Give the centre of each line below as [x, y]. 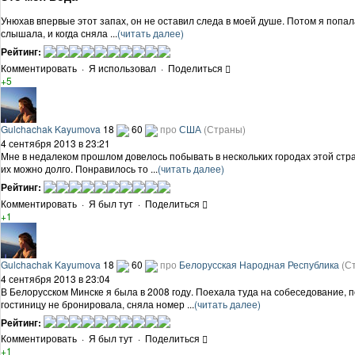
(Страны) [225, 129]
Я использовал [122, 68]
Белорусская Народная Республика [259, 264]
